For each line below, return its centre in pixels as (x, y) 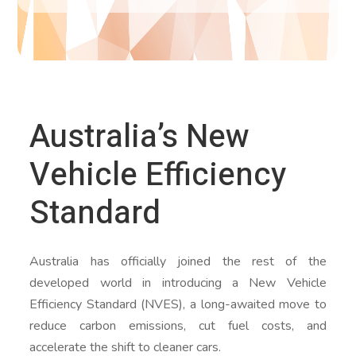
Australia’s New (140, 137)
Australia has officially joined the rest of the (178, 261)
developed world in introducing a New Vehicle (178, 283)
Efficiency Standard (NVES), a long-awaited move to (178, 304)
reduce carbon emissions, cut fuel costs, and (178, 326)
